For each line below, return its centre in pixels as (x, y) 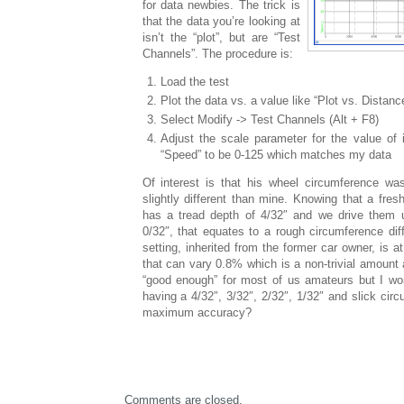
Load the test (194, 81)
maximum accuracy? (197, 312)
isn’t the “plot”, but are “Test (221, 37)
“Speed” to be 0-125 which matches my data (275, 154)
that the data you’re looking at (221, 21)
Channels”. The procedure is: (217, 53)
